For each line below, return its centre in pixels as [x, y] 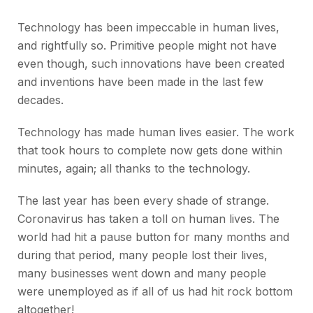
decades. [41, 100]
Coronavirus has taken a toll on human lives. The [148, 219]
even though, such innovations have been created [151, 64]
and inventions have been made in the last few [140, 82]
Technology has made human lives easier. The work [156, 132]
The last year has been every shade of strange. [143, 201]
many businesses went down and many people [142, 274]
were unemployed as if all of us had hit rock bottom [155, 292]
